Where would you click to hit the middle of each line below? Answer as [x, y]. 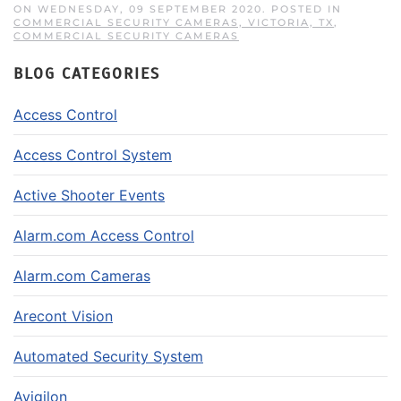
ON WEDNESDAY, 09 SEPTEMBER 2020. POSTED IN [178, 9]
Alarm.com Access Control [104, 235]
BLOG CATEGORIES [87, 73]
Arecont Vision [63, 316]
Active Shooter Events [89, 195]
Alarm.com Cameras [82, 275]
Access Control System [93, 154]
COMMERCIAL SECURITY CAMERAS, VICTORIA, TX [174, 22]
